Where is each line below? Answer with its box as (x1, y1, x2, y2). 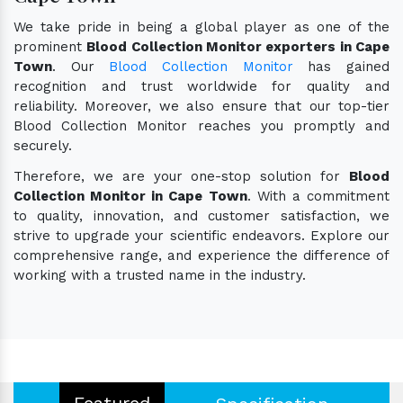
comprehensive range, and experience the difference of (13, 246, 390, 264)
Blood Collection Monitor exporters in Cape (86, 38, 390, 55)
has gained (292, 58, 390, 75)
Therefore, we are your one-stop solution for (13, 167, 349, 184)
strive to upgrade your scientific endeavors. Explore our (13, 227, 390, 244)
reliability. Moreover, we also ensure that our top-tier (13, 97, 390, 114)
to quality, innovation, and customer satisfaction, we (13, 207, 390, 224)
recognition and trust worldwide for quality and (13, 77, 390, 94)
